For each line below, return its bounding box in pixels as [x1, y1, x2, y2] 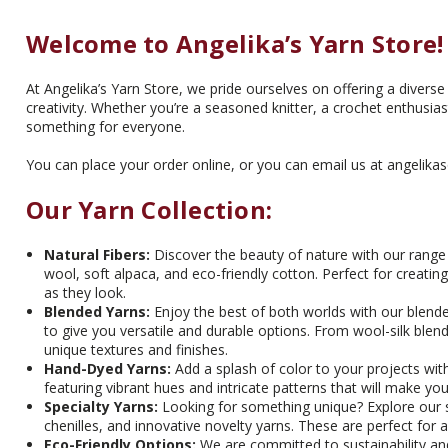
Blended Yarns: [44, 302, 151, 322]
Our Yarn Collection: [26, 193, 272, 227]
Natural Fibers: [44, 245, 151, 265]
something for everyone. [26, 117, 185, 137]
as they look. [44, 283, 127, 303]
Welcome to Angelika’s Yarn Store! [26, 27, 444, 60]
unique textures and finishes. [44, 340, 229, 360]
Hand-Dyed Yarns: [44, 359, 172, 379]
